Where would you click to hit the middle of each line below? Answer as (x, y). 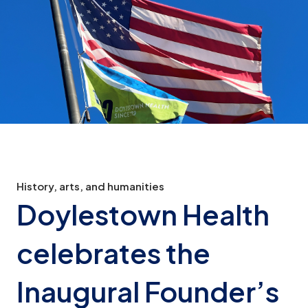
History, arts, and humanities (90, 186)
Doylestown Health (143, 214)
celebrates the (113, 252)
